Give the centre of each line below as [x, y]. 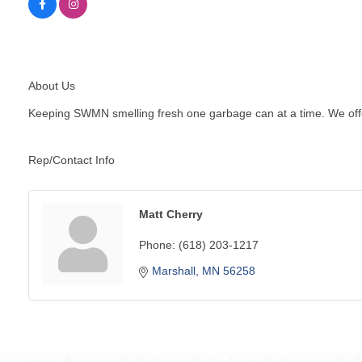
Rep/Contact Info [72, 160]
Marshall [174, 271]
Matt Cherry [171, 215]
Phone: [157, 245]
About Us [52, 86]
